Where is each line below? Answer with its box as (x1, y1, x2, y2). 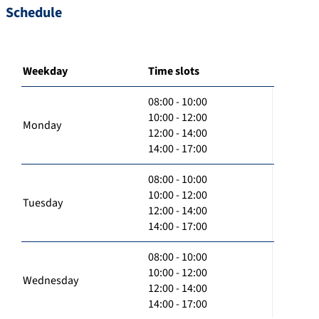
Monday (23, 117, 61, 133)
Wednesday (23, 272, 78, 288)
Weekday (23, 63, 68, 79)
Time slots (148, 63, 199, 79)
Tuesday (23, 194, 63, 211)
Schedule (6, 2, 62, 23)
